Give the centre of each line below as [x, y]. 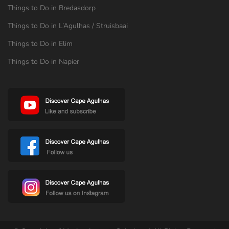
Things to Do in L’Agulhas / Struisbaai [68, 26]
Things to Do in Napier [43, 61]
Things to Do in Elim [40, 43]
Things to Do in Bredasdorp [52, 8]
